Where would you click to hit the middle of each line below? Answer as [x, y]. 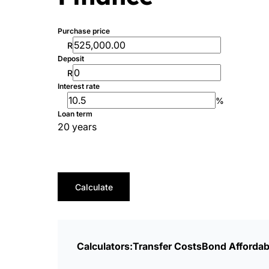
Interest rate [79, 86]
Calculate [94, 187]
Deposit [71, 59]
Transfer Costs [167, 246]
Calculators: [105, 246]
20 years [77, 127]
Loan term [75, 114]
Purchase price [84, 31]
